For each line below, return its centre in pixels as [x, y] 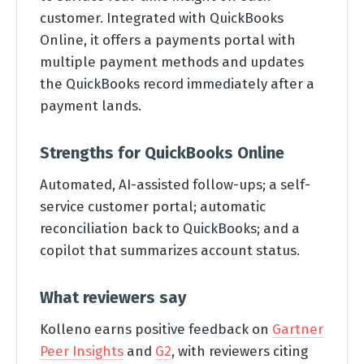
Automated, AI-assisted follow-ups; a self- [175, 184]
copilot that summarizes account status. [170, 250]
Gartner [298, 329]
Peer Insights [82, 351]
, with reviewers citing [240, 351]
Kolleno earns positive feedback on [156, 329]
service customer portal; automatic [153, 206]
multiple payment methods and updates [172, 61]
